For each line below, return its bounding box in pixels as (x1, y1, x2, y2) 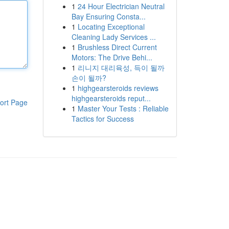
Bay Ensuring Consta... (71, 11, 146, 21)
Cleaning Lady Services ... (71, 32, 156, 42)
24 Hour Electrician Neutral (77, 1, 165, 11)
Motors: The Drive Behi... (71, 52, 152, 62)
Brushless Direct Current (77, 42, 157, 52)
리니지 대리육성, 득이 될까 (77, 62, 165, 73)
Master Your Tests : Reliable (77, 103, 169, 113)
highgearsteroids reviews (77, 83, 158, 93)
